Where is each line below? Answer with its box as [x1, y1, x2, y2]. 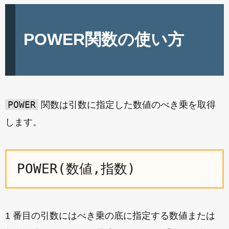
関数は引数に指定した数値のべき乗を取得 [38, 100, 216, 110]
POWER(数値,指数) [17, 161, 135, 176]
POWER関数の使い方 [24, 30, 184, 49]
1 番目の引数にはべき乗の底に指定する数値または [5, 211, 215, 221]
